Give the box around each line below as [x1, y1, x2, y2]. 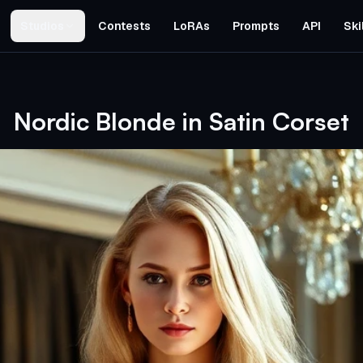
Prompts [233, 19, 280, 33]
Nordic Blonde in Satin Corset [14, 106, 349, 136]
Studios [20, 19, 64, 33]
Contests [98, 19, 151, 33]
